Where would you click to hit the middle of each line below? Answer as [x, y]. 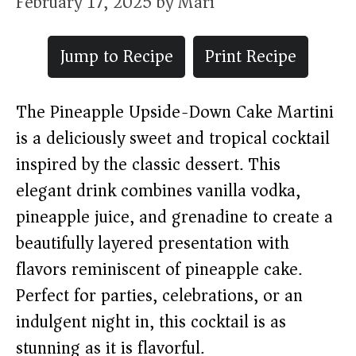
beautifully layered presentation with [153, 243]
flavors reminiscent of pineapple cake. [159, 269]
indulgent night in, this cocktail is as [151, 322]
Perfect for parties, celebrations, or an [159, 296]
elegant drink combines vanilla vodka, [158, 191]
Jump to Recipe [116, 56]
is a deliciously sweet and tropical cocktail [173, 138]
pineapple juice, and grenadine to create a [174, 217]
